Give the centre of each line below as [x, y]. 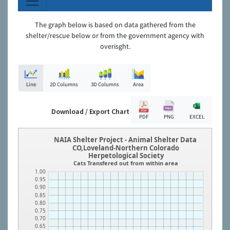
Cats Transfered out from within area [126, 163]
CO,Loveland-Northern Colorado [126, 148]
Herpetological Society [126, 156]
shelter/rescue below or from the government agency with [115, 36]
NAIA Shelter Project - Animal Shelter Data [126, 140]
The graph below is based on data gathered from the [115, 25]
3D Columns [105, 84]
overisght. [115, 46]
